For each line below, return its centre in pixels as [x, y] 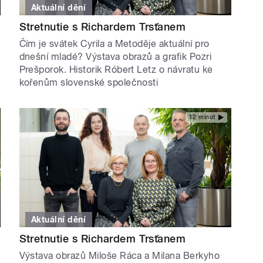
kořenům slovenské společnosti [89, 82]
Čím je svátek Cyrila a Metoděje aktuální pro [114, 43]
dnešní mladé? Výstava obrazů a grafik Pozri [115, 56]
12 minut [202, 117]
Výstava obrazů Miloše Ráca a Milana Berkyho [119, 256]
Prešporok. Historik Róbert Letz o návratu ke [116, 69]
